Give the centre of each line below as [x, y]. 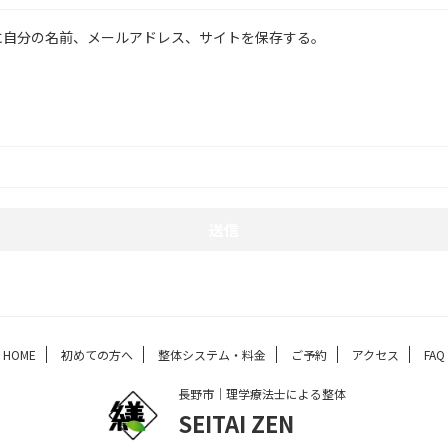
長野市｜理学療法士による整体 [261, 393]
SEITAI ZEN [235, 423]
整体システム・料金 [212, 354]
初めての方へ [97, 354]
